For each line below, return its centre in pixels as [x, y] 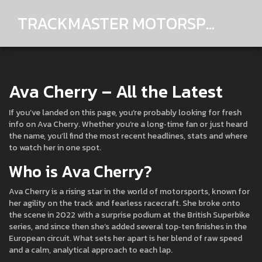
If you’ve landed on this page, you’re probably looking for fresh [125, 113]
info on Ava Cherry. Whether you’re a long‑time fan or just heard [128, 124]
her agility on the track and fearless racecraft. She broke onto [125, 203]
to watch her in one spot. [55, 148]
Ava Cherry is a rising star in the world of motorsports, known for [129, 192]
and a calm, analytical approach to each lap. [91, 250]
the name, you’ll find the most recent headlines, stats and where [128, 136]
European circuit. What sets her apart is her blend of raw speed [125, 238]
